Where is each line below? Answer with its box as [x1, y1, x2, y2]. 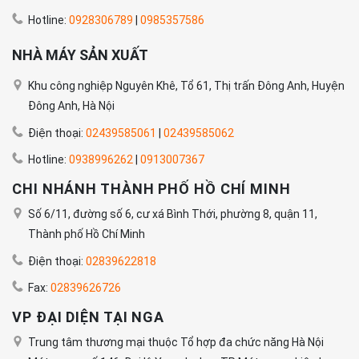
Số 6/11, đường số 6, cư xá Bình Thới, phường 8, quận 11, [28, 208, 317, 221]
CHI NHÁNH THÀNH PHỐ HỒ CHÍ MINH [12, 180, 291, 198]
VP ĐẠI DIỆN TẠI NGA [12, 308, 165, 325]
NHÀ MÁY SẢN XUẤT [12, 46, 148, 64]
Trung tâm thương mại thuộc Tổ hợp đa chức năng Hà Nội [28, 335, 324, 349]
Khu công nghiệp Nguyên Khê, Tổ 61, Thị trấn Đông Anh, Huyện [28, 79, 345, 93]
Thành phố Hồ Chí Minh [28, 228, 145, 241]
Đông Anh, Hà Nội [28, 99, 115, 113]
